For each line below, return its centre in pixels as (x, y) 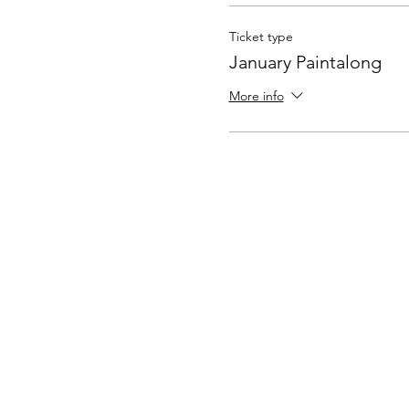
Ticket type (261, 36)
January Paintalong (305, 62)
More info (256, 95)
